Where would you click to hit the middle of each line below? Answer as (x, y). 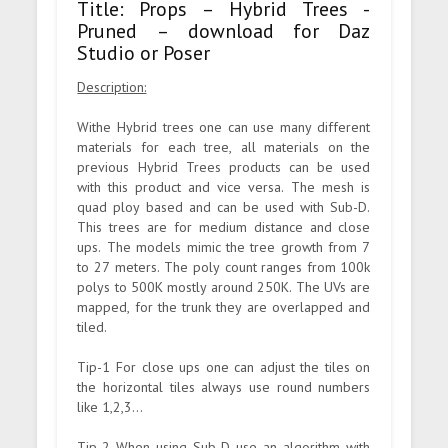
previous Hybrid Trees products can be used (224, 166)
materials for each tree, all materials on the (224, 146)
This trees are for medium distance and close (224, 226)
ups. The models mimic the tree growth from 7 (224, 246)
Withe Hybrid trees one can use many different (224, 126)
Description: (112, 86)
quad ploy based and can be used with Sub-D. (224, 206)
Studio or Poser (144, 52)
